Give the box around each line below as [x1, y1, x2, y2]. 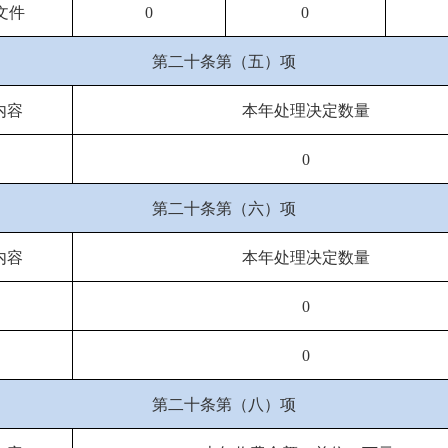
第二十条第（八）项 [152, 396, 296, 413]
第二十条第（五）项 [152, 53, 296, 70]
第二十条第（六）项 [152, 200, 296, 217]
